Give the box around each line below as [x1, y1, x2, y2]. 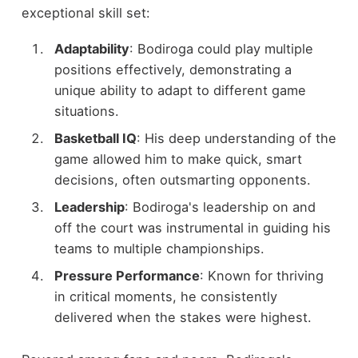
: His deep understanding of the [136, 129, 336, 146]
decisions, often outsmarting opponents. [54, 171, 311, 188]
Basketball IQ [54, 129, 137, 146]
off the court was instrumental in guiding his [54, 219, 331, 236]
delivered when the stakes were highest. [54, 309, 312, 326]
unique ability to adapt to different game [54, 82, 306, 98]
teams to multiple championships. [54, 240, 265, 257]
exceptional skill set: [21, 5, 150, 22]
